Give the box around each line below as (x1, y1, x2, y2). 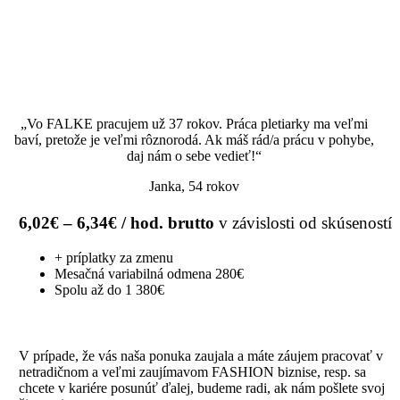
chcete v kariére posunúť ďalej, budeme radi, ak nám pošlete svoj (19, 379, 386, 396)
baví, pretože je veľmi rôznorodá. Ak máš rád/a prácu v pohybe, (13, 131, 374, 147)
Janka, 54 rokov (148, 178, 239, 194)
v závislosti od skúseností (214, 212, 393, 232)
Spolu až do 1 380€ (54, 281, 165, 297)
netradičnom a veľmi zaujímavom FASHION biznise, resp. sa (19, 363, 367, 379)
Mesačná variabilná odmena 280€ (54, 265, 245, 281)
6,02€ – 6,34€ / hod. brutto (19, 212, 215, 232)
